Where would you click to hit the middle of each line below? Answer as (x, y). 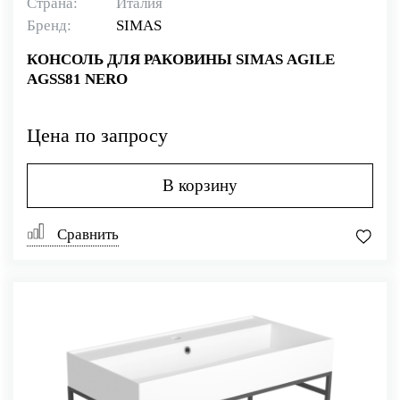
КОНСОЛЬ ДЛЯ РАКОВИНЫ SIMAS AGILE (181, 59)
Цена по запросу (97, 135)
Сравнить (86, 234)
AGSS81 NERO (77, 79)
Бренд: (49, 25)
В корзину (200, 185)
